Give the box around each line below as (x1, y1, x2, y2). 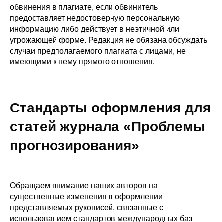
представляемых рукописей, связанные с (10, 203, 163, 212)
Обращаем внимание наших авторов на (10, 181, 158, 190)
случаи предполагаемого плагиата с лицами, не (10, 46, 186, 55)
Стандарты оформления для (10, 100, 211, 115)
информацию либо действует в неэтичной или (10, 24, 179, 33)
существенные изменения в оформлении (10, 192, 163, 201)
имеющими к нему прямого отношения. (10, 57, 155, 66)
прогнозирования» (10, 137, 139, 153)
